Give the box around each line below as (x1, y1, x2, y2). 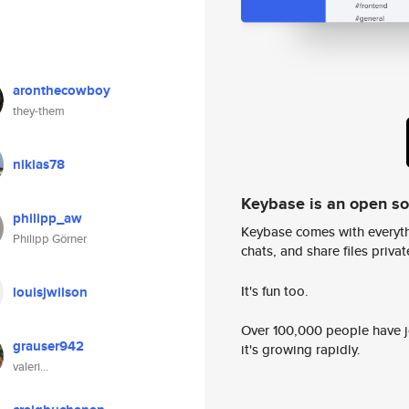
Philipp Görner (13, 230, 87, 247)
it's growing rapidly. (241, 340, 361, 360)
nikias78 (13, 154, 65, 174)
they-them (13, 102, 65, 120)
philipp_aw (13, 208, 82, 228)
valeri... (13, 358, 48, 375)
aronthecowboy (13, 80, 110, 100)
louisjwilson (13, 282, 88, 302)
